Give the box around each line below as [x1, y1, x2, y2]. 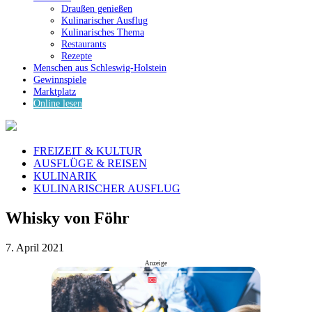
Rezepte [61, 51, 92, 62]
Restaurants [61, 39, 106, 50]
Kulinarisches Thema [61, 27, 144, 38]
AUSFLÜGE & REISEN [33, 157, 147, 170]
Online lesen [33, 98, 82, 109]
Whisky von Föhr [6, 208, 130, 227]
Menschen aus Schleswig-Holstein [33, 63, 166, 74]
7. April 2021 [6, 241, 64, 253]
